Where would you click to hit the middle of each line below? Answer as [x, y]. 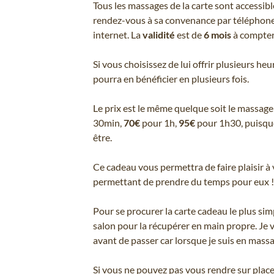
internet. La [117, 35]
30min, [108, 123]
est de [189, 35]
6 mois [216, 35]
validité [159, 35]
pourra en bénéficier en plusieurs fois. [171, 79]
